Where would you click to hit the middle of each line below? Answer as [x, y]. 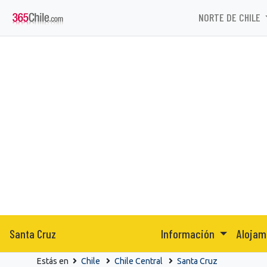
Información [189, 233]
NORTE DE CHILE [230, 18]
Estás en [54, 261]
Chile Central [139, 261]
